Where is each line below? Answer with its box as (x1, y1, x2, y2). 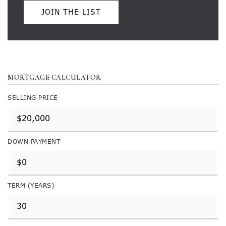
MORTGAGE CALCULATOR (8, 73, 101, 82)
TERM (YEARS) (8, 182, 54, 190)
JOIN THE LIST (41, 8, 101, 17)
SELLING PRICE (8, 94, 58, 102)
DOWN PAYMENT (8, 138, 60, 146)
